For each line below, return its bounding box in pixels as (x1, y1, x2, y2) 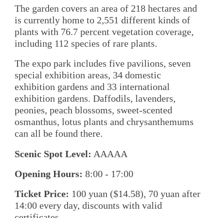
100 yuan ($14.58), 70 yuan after (69, 188, 200, 200)
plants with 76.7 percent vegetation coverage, (15, 26, 194, 37)
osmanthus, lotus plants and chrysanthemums (15, 116, 194, 127)
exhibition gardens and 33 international (15, 81, 170, 92)
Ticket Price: (15, 188, 69, 200)
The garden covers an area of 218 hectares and (15, 2, 197, 14)
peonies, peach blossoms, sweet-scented (15, 105, 172, 116)
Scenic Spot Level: (15, 148, 91, 159)
